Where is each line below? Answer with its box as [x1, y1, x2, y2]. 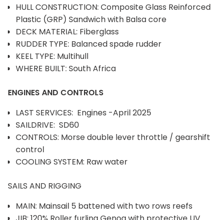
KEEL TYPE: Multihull [16, 50, 88, 62]
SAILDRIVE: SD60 [16, 119, 79, 131]
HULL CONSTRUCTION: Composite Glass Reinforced [16, 1, 211, 13]
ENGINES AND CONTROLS [8, 86, 104, 98]
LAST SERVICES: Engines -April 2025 [16, 107, 151, 118]
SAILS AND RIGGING [8, 180, 82, 192]
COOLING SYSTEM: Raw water [16, 156, 128, 167]
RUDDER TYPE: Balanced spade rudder [16, 38, 162, 50]
